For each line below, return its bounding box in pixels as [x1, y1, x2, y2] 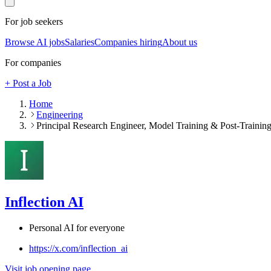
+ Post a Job [5, 78, 51, 89]
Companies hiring [94, 37, 162, 48]
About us [162, 37, 197, 48]
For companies [5, 57, 61, 68]
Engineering [36, 109, 83, 120]
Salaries [65, 37, 94, 48]
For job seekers [5, 16, 63, 27]
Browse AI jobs [5, 37, 65, 48]
